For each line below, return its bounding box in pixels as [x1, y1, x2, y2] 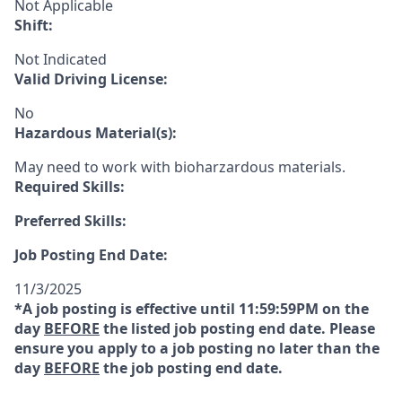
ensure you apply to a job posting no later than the [14, 338, 380, 358]
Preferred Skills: [14, 211, 127, 231]
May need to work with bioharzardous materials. [14, 157, 345, 177]
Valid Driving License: [14, 69, 168, 89]
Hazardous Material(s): [14, 123, 177, 143]
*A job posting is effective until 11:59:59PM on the [14, 299, 369, 319]
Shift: [14, 15, 53, 35]
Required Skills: [14, 177, 125, 197]
